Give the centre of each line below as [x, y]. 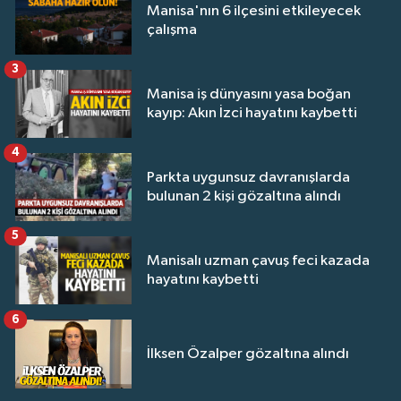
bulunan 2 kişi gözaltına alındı [244, 197]
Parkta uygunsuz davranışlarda [248, 178]
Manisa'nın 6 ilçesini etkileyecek [254, 11]
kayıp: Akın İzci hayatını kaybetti [252, 114]
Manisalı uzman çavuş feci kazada [258, 261]
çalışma [172, 30]
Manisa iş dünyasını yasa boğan [249, 95]
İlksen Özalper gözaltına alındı [248, 354]
